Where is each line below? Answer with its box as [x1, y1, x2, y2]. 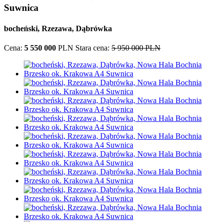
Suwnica [4, 2, 39, 13]
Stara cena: [75, 43, 111, 52]
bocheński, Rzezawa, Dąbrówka [4, 24, 112, 33]
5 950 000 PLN [111, 43, 161, 52]
